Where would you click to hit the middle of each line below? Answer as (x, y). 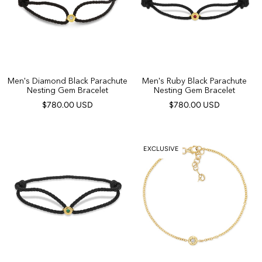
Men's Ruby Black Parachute (194, 81)
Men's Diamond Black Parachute (68, 81)
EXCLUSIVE (161, 149)
